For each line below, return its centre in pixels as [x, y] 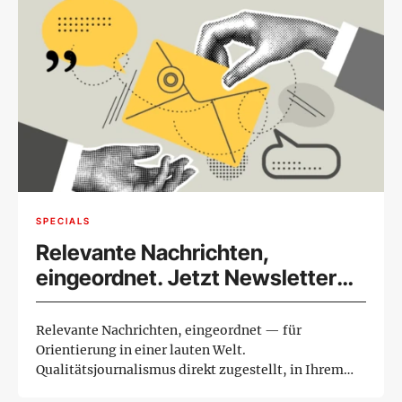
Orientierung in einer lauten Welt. [141, 350]
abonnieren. [95, 303]
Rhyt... [56, 390]
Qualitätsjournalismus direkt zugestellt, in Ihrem [190, 370]
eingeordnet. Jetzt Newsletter [186, 278]
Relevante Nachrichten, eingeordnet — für [169, 331]
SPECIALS [63, 220]
